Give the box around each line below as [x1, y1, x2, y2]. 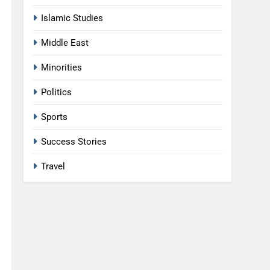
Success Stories [41, 136, 107, 147]
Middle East [41, 37, 89, 48]
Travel [41, 161, 66, 172]
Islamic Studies [41, 13, 104, 24]
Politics [41, 87, 72, 98]
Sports [41, 111, 68, 122]
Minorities [41, 62, 83, 73]
